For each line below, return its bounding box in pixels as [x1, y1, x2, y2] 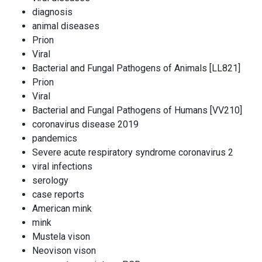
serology [32, 175, 68, 186]
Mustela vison [32, 231, 90, 242]
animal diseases [32, 20, 99, 32]
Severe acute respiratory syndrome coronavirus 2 [32, 147, 233, 158]
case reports [32, 189, 84, 200]
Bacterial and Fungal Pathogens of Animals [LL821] [32, 63, 240, 74]
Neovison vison [32, 245, 96, 256]
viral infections [32, 161, 92, 172]
